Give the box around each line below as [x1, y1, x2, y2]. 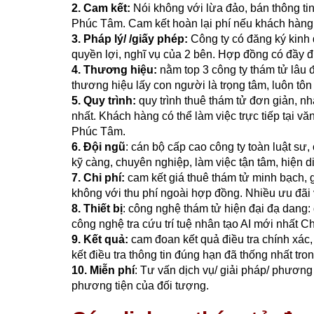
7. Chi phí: [71, 172, 125, 184]
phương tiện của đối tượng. [71, 280, 212, 292]
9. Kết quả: [71, 233, 128, 246]
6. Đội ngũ [71, 141, 125, 153]
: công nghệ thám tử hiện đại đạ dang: [123, 203, 310, 215]
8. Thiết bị [71, 203, 123, 215]
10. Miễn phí [71, 264, 135, 277]
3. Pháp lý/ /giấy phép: [71, 33, 191, 46]
